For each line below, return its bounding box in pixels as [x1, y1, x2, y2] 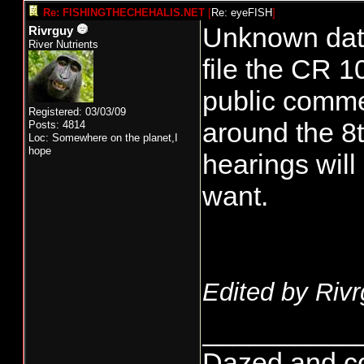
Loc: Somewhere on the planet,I [28, 132, 178, 144]
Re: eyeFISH [211, 6, 272, 19]
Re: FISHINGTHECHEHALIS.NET [43, 6, 205, 19]
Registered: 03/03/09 [28, 106, 126, 118]
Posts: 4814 [28, 119, 85, 131]
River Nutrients [28, 38, 98, 50]
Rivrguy [28, 24, 73, 37]
